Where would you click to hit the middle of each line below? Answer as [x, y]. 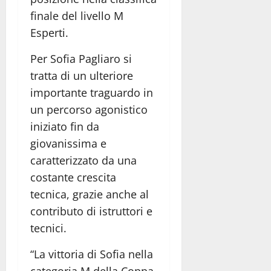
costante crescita [73, 178]
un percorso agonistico [89, 110]
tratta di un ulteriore [82, 76]
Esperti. [49, 33]
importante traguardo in [92, 93]
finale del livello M [77, 16]
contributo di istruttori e [91, 211]
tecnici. [48, 228]
